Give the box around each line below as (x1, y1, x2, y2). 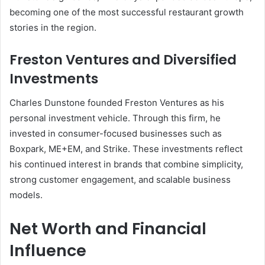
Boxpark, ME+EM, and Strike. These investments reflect (9, 143, 243, 154)
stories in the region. (9, 22, 96, 34)
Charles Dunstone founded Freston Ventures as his (9, 96, 224, 108)
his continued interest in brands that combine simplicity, (9, 158, 243, 170)
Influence (9, 239, 86, 261)
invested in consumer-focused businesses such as (9, 127, 222, 139)
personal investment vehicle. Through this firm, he (9, 112, 221, 124)
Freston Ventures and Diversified (9, 50, 237, 70)
